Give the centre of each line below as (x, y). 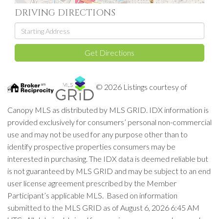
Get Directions (109, 53)
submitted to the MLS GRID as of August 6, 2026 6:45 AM (103, 208)
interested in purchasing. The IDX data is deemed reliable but (108, 159)
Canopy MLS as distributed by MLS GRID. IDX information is (108, 110)
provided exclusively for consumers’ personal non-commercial (109, 122)
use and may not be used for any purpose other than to (98, 134)
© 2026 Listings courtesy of (141, 87)
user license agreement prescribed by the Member (92, 183)
